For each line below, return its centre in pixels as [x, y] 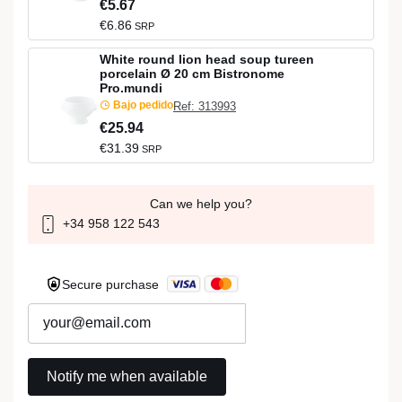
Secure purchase [112, 284]
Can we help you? [201, 203]
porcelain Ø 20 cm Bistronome [192, 73]
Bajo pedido [142, 105]
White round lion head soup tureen [207, 59]
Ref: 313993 [205, 107]
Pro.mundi [131, 87]
